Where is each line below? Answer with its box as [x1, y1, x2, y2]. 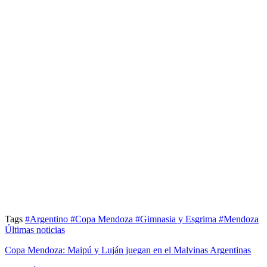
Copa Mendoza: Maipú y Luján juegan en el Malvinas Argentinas [5, 245, 251, 256]
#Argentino [25, 214, 70, 225]
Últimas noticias [5, 225, 65, 235]
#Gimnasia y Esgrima [135, 214, 219, 225]
